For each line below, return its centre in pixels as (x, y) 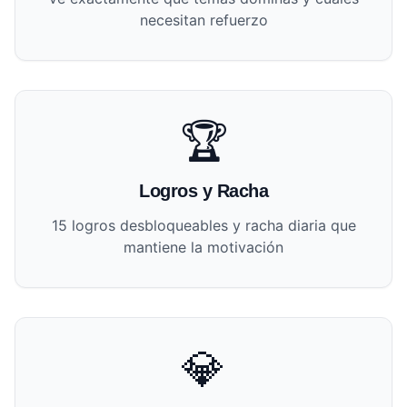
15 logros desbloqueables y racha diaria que (203, 225)
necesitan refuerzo (203, 20)
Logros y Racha (203, 190)
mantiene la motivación (203, 247)
